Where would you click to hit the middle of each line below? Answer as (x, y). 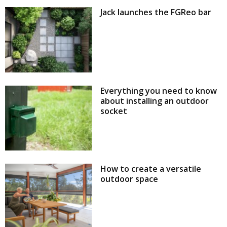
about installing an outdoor (155, 101)
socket (114, 111)
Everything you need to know (159, 90)
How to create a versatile (151, 169)
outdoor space (129, 179)
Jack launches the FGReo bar (156, 12)
